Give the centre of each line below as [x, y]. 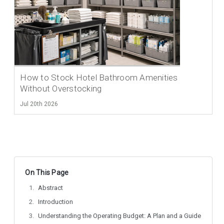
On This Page [47, 173]
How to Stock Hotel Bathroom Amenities [99, 78]
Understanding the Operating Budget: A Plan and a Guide [120, 216]
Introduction [56, 202]
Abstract [51, 188]
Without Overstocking [61, 89]
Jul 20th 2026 [39, 104]
